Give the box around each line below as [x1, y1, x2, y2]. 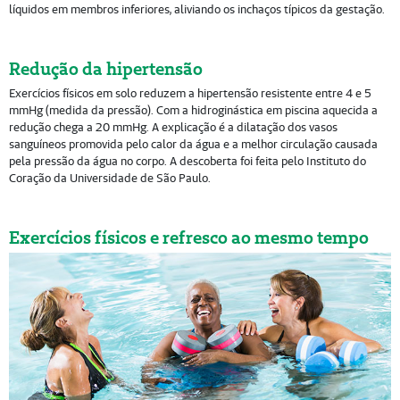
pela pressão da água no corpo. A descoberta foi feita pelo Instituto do [8, 153, 366, 169]
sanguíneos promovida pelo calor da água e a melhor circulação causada [8, 136, 378, 152]
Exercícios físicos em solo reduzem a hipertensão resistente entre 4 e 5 [8, 85, 371, 101]
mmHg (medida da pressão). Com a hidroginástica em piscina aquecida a [8, 102, 378, 118]
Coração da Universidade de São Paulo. [8, 170, 211, 186]
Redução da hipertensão [8, 57, 203, 80]
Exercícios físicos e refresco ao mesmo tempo [8, 225, 369, 248]
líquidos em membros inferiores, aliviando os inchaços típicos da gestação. [8, 2, 385, 18]
